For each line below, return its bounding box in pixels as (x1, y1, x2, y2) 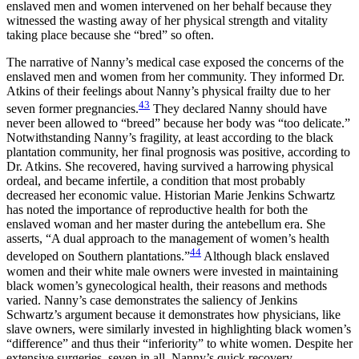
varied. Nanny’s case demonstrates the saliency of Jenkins (6, 292, 297, 307)
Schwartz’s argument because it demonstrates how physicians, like (6, 307, 341, 321)
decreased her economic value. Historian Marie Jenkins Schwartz (6, 188, 335, 203)
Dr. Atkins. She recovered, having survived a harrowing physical (6, 159, 333, 174)
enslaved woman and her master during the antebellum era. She (6, 217, 325, 232)
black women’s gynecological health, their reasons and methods (6, 278, 327, 292)
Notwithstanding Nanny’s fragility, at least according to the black (6, 131, 333, 145)
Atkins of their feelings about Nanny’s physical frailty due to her (6, 83, 330, 98)
